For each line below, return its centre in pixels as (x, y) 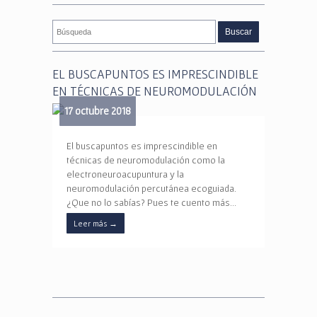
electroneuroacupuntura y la (125, 174)
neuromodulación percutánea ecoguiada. (151, 188)
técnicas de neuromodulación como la (146, 160)
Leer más (91, 223)
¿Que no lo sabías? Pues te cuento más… (151, 202)
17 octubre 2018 (98, 111)
